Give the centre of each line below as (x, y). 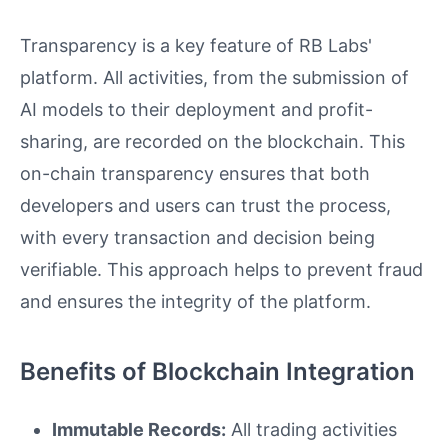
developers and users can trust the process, (205, 205)
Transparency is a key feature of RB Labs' (196, 45)
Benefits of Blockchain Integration (217, 371)
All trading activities (311, 429)
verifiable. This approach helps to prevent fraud (221, 269)
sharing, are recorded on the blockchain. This (212, 141)
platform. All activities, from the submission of (214, 77)
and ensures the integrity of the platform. (195, 301)
